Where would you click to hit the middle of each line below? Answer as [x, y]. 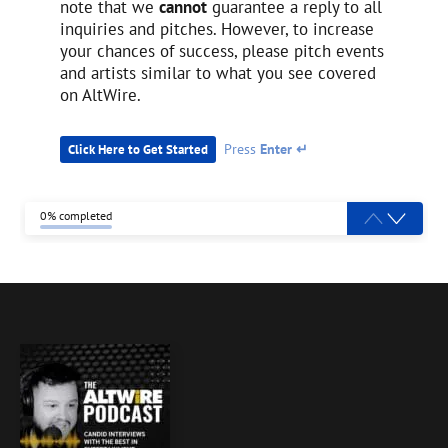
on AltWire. [100, 95]
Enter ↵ [284, 149]
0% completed [76, 216]
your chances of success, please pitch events [222, 51]
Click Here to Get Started [138, 150]
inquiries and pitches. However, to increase [217, 29]
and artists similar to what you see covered [218, 73]
